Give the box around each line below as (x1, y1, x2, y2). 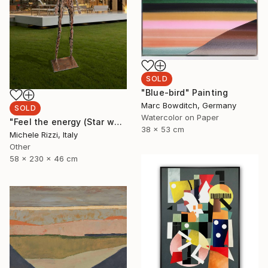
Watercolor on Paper (141, 112, 219, 122)
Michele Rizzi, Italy (10, 130, 78, 140)
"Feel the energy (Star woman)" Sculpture (114, 117, 122, 127)
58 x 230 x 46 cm (10, 154, 78, 164)
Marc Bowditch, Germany (141, 100, 236, 110)
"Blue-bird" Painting (141, 87, 229, 98)
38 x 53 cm (141, 124, 184, 134)
